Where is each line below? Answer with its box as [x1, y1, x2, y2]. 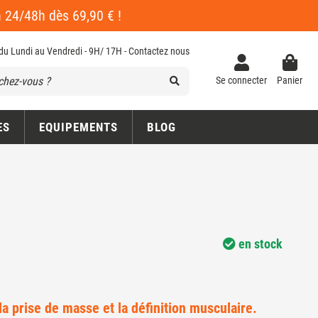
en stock [236, 236, 283, 252]
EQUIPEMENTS [38, 120, 118, 135]
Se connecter [216, 75, 267, 87]
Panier [277, 75, 302, 87]
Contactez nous [128, 45, 190, 57]
